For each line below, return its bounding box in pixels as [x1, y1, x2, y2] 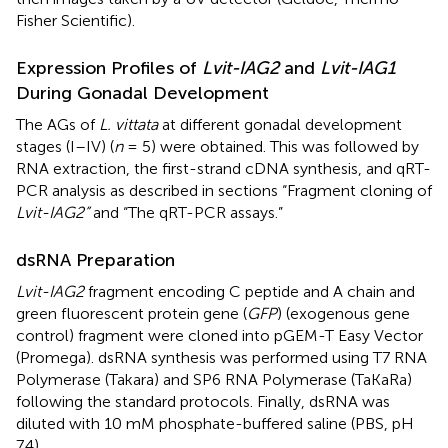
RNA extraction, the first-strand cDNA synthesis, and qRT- [16, 158, 431, 178]
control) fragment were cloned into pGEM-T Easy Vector [16, 325, 423, 345]
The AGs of [16, 114, 99, 134]
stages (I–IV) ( [16, 136, 114, 156]
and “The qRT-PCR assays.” [89, 202, 283, 222]
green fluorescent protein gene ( [16, 303, 247, 323]
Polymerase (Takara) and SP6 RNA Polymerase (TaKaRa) [16, 369, 412, 389]
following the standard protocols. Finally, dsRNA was [16, 391, 390, 411]
